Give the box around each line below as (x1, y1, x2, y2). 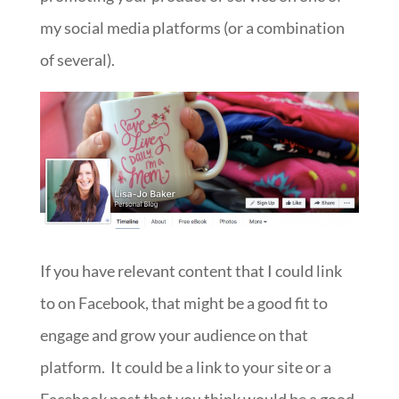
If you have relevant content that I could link (39, 261, 342, 281)
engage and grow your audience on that (39, 325, 308, 346)
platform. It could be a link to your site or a (39, 357, 331, 378)
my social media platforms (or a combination (39, 17, 345, 37)
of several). (39, 49, 115, 69)
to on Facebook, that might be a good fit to (39, 293, 328, 313)
